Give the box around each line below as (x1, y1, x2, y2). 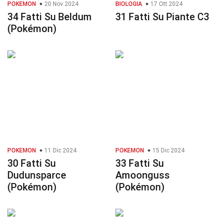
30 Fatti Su (7, 157, 56, 170)
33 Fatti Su (115, 157, 164, 170)
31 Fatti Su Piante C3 (115, 11, 209, 23)
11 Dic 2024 (43, 147, 76, 154)
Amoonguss (115, 169, 170, 182)
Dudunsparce (7, 169, 66, 182)
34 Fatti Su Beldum (7, 11, 92, 23)
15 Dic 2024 (151, 147, 184, 154)
